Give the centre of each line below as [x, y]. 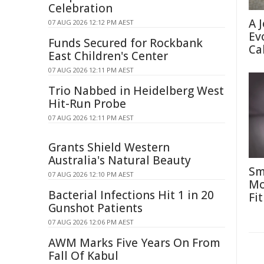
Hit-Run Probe [87, 104]
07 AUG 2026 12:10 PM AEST [91, 174]
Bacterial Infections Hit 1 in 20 [131, 195]
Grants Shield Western [109, 147]
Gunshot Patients [95, 208]
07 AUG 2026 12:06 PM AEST [91, 222]
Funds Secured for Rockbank [126, 43]
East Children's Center [108, 56]
